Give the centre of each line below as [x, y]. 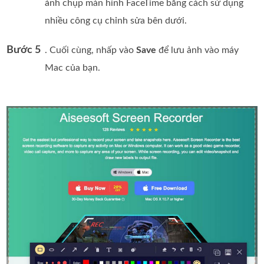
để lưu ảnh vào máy [198, 50]
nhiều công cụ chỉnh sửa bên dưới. [116, 21]
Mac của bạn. [73, 68]
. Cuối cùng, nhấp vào [91, 50]
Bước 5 [24, 50]
